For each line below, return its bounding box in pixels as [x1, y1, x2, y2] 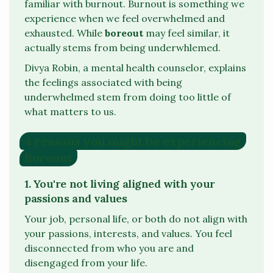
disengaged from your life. [24, 257, 147, 269]
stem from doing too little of [94, 91, 231, 104]
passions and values [24, 191, 127, 205]
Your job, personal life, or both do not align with [24, 213, 247, 225]
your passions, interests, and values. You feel [24, 227, 232, 240]
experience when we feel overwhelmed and [24, 12, 225, 24]
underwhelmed [24, 91, 94, 104]
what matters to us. [24, 105, 116, 118]
